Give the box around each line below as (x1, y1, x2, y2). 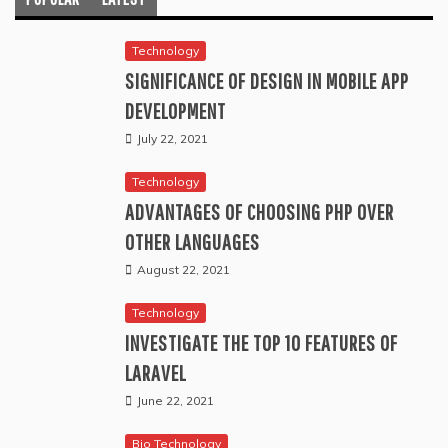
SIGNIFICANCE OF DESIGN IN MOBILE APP (125, 68, 409, 94)
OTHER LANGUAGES (125, 229, 260, 255)
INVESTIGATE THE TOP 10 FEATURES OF (125, 330, 398, 356)
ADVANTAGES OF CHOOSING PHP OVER (125, 199, 394, 225)
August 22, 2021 (137, 262, 230, 278)
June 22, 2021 (137, 393, 214, 409)
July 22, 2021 (137, 131, 208, 147)
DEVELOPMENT (125, 98, 226, 124)
